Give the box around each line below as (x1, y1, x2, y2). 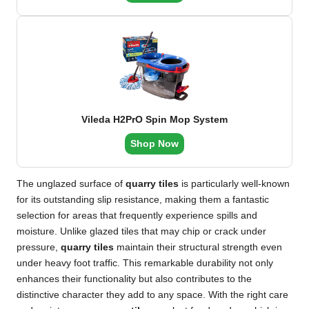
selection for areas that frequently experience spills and (17, 210, 257, 221)
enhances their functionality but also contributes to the (17, 274, 252, 285)
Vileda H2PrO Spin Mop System (81, 114, 228, 126)
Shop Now (130, 139, 179, 150)
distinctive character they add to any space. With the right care (17, 290, 288, 301)
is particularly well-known (179, 179, 290, 190)
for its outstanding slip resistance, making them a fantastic (17, 195, 269, 206)
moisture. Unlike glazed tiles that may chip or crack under (17, 226, 266, 237)
